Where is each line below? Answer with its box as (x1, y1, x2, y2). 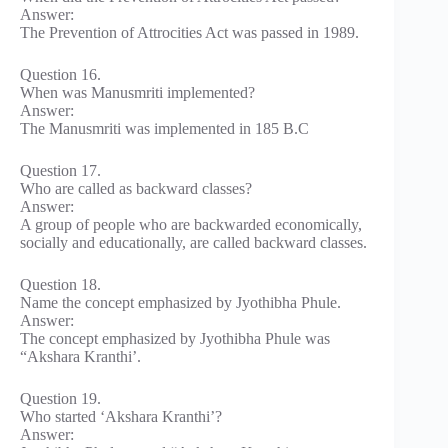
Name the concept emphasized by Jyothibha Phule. (20, 293, 341, 311)
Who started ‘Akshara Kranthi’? (20, 407, 222, 425)
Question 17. (20, 161, 101, 179)
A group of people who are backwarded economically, (20, 215, 362, 233)
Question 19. (20, 389, 101, 407)
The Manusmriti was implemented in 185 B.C (20, 119, 309, 137)
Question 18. (20, 275, 101, 293)
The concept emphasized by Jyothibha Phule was (20, 329, 330, 347)
